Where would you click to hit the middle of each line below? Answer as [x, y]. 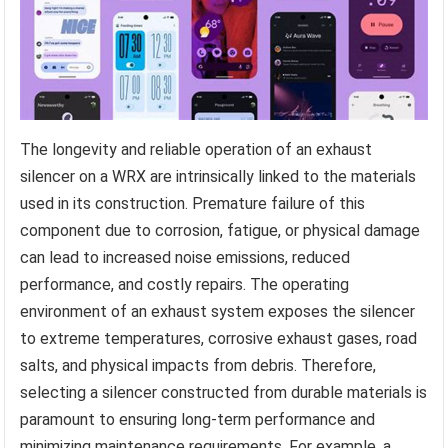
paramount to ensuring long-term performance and [198, 420]
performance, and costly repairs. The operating [185, 285]
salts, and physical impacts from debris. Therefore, [198, 366]
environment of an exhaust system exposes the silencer [218, 312]
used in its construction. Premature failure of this [193, 204]
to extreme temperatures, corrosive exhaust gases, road [219, 339]
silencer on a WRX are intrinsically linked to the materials [218, 177]
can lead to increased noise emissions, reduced [185, 258]
